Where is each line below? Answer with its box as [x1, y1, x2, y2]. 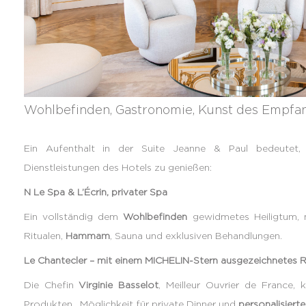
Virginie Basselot [79, 279, 159, 290]
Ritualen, [23, 230, 66, 241]
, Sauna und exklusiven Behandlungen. [109, 230, 282, 241]
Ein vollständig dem [23, 211, 124, 222]
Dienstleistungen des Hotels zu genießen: [23, 162, 212, 173]
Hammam [65, 230, 110, 241]
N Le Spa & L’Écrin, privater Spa [23, 186, 167, 197]
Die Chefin [23, 279, 79, 290]
